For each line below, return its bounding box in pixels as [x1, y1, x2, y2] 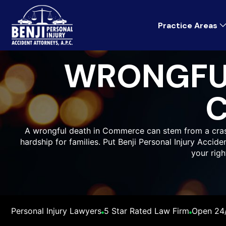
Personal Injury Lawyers [11, 206, 101, 216]
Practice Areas [158, 20, 217, 31]
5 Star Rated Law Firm [104, 206, 189, 216]
